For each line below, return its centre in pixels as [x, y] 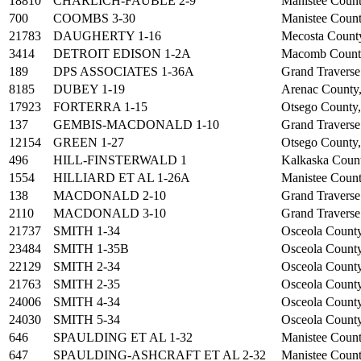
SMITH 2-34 [87, 266]
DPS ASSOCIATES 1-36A [124, 71]
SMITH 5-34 [87, 319]
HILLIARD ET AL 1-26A [122, 177]
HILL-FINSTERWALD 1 [120, 160]
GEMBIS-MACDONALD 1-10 [136, 124]
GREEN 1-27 [89, 142]
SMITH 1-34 [87, 230]
